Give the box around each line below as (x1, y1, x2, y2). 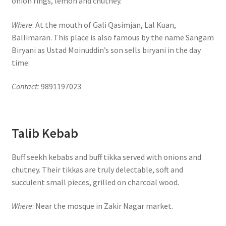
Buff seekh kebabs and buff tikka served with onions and (11, 151, 201, 162)
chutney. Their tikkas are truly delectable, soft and (11, 164, 183, 175)
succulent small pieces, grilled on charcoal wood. (11, 177, 179, 187)
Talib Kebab (11, 125, 78, 141)
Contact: (11, 81, 39, 92)
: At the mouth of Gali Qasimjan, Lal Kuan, (32, 19, 176, 30)
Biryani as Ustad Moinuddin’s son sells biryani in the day (11, 44, 201, 55)
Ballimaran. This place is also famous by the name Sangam (11, 32, 214, 42)
